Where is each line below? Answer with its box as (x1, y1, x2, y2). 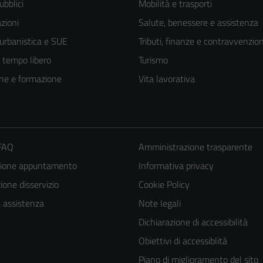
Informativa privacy (138, 159, 214, 173)
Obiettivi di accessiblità (138, 234, 227, 248)
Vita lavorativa (139, 72, 195, 86)
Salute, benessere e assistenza (139, 15, 258, 30)
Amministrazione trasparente (138, 140, 252, 154)
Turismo (139, 53, 168, 68)
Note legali (138, 196, 181, 211)
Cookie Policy (138, 177, 190, 192)
